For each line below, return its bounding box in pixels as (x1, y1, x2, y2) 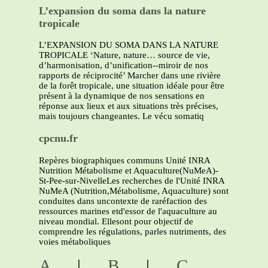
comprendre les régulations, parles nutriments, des (39, 226, 226, 236)
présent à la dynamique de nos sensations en (39, 91, 205, 101)
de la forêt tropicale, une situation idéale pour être (39, 81, 224, 91)
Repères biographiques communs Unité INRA (39, 155, 210, 165)
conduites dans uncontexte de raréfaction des (39, 196, 207, 206)
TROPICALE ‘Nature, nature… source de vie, (39, 50, 210, 60)
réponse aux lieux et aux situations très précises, (39, 101, 218, 111)
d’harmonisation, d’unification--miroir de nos (39, 60, 208, 71)
